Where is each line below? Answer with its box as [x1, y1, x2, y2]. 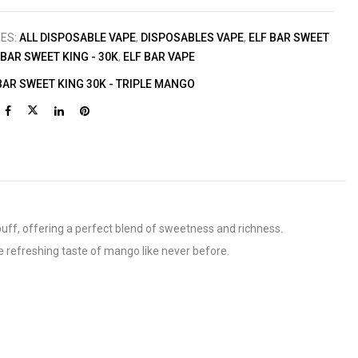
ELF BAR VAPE [123, 50, 196, 63]
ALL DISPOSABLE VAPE [19, 31, 137, 44]
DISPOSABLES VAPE [141, 31, 245, 44]
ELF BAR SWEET [249, 31, 330, 44]
